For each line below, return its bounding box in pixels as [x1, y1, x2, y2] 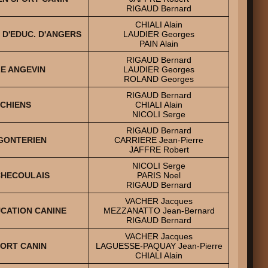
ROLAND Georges [124, 74, 194, 84]
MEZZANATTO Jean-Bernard [103, 205, 215, 215]
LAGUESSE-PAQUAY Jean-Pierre [95, 240, 223, 251]
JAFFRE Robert [129, 144, 189, 154]
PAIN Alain [139, 38, 178, 48]
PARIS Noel [137, 170, 181, 180]
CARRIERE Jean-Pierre [114, 135, 203, 145]
